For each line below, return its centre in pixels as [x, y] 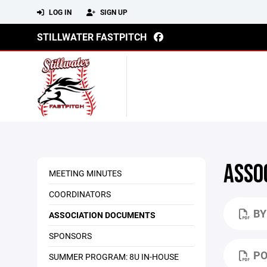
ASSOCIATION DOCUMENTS [102, 215]
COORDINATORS [80, 194]
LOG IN [59, 12]
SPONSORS [70, 236]
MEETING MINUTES [85, 173]
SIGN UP [113, 12]
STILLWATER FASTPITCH [92, 37]
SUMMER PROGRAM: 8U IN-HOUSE [114, 257]
